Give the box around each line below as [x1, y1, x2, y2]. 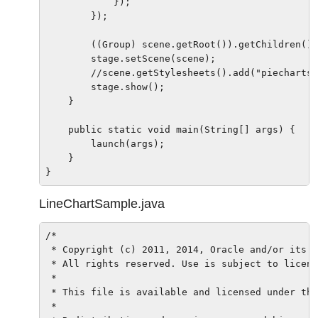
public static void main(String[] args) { [45, 124, 295, 135]
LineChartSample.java [39, 196, 165, 211]
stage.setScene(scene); [45, 53, 216, 64]
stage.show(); [45, 81, 165, 92]
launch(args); [45, 138, 165, 149]
